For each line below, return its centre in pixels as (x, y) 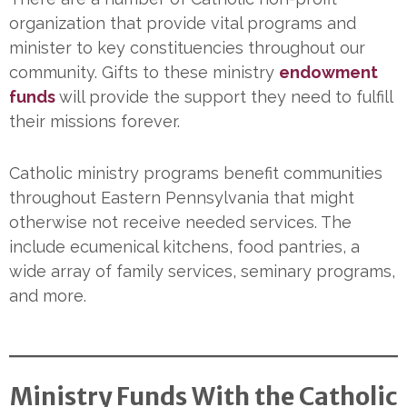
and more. (48, 295)
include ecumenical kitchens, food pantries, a (184, 246)
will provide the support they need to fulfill (224, 96)
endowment (328, 72)
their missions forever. (94, 121)
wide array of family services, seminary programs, (202, 271)
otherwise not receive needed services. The (180, 222)
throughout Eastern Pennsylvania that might (182, 197)
